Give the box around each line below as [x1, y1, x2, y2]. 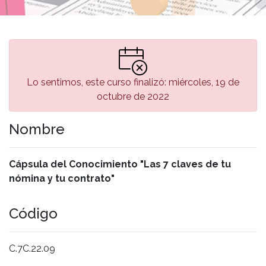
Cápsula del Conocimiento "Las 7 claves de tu [9, 158, 231, 170]
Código [9, 204, 58, 222]
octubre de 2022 [97, 90, 169, 102]
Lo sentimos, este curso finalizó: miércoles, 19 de [27, 76, 239, 88]
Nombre [9, 120, 65, 138]
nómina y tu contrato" [9, 172, 115, 184]
